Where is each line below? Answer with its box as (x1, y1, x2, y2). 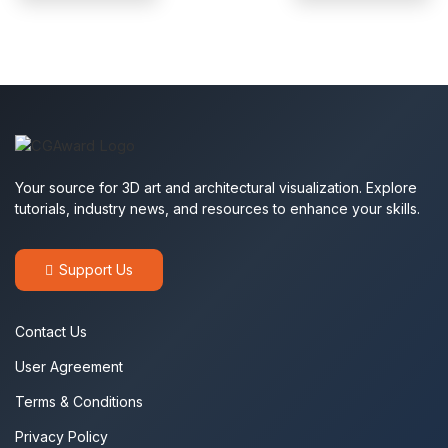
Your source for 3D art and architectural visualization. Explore (15, 179, 417, 196)
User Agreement (15, 358, 123, 375)
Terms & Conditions (15, 393, 143, 410)
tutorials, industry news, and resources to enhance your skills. (15, 200, 420, 217)
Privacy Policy (15, 428, 108, 445)
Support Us (59, 261, 133, 278)
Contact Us (15, 323, 87, 340)
